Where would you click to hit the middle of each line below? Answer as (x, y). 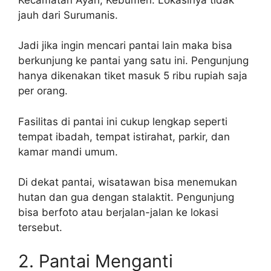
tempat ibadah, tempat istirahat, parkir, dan (124, 136)
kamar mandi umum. (68, 152)
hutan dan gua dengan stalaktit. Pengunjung (126, 197)
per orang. (43, 91)
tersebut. (40, 227)
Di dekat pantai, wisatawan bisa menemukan (128, 182)
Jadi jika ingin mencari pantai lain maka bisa (125, 45)
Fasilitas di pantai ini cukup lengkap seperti (123, 121)
